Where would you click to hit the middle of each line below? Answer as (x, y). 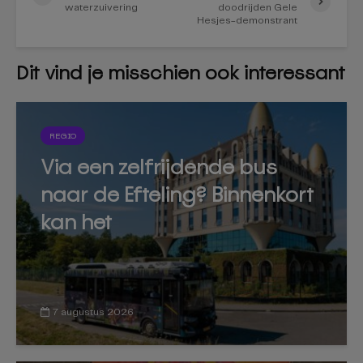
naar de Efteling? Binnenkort (177, 194)
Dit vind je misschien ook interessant (181, 73)
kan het (76, 222)
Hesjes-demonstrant (248, 21)
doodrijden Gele (258, 8)
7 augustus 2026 (93, 312)
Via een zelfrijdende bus (159, 167)
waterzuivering (101, 8)
